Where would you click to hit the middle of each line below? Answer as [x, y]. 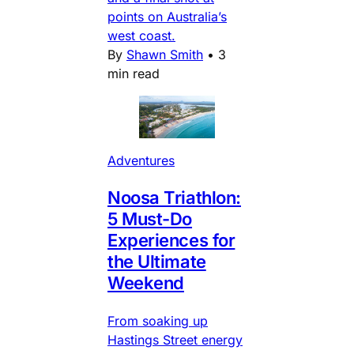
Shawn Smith [165, 54]
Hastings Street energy [175, 340]
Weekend [146, 283]
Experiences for [171, 241]
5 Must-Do [150, 219]
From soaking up [158, 321]
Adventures [141, 161]
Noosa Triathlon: [174, 198]
